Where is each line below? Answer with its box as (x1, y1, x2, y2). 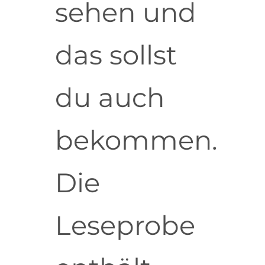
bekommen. (54, 124, 218, 157)
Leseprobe (54, 209, 195, 242)
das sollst (54, 38, 177, 72)
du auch (54, 81, 164, 114)
